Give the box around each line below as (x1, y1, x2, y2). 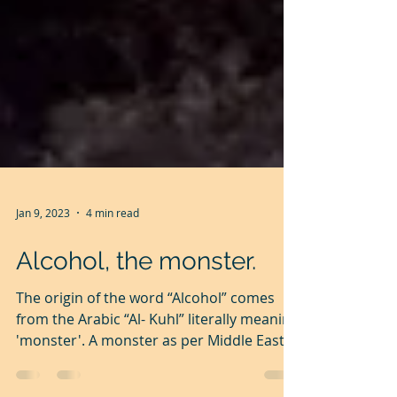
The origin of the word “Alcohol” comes (16, 352, 275, 371)
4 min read (86, 269, 139, 284)
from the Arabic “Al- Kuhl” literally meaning (16, 373, 299, 393)
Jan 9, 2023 (16, 269, 70, 284)
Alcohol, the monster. (16, 310, 256, 339)
